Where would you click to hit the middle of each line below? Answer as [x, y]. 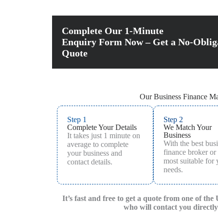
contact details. [90, 162]
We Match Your [188, 127]
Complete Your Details [102, 127]
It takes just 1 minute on [103, 135]
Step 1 [77, 119]
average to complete [98, 144]
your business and [94, 153]
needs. [173, 169]
